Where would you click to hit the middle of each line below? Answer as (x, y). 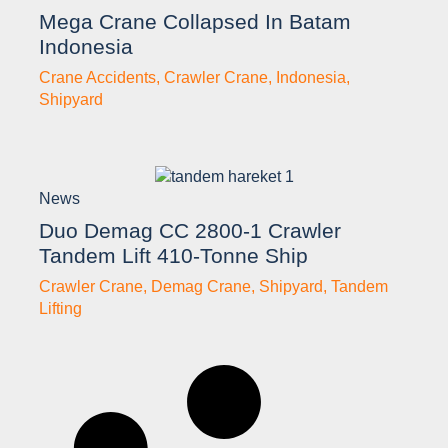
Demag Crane (201, 286)
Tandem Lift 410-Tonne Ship (173, 255)
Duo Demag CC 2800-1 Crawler (190, 230)
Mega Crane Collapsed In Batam (195, 21)
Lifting (60, 308)
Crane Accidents (97, 77)
